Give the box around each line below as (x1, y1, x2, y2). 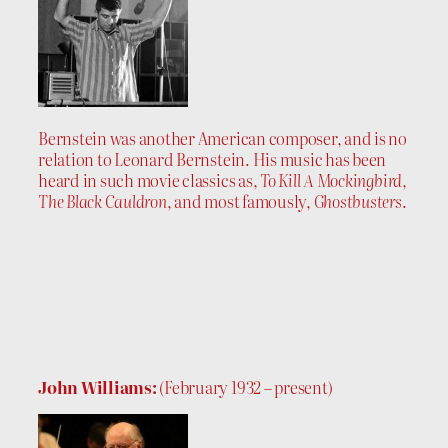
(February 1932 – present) (156, 374, 333, 399)
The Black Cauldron (38, 188, 167, 213)
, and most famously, (166, 188, 314, 213)
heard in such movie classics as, (38, 167, 261, 192)
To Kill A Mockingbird (260, 167, 403, 192)
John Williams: (38, 374, 157, 399)
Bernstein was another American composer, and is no (38, 125, 408, 150)
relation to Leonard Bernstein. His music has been (38, 146, 387, 171)
